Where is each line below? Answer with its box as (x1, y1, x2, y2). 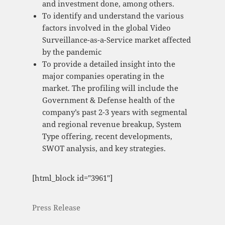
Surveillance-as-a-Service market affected (42, 35, 191, 45)
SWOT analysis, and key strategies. (42, 143, 166, 154)
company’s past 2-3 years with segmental (42, 107, 187, 118)
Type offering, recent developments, (42, 131, 172, 142)
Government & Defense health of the (42, 95, 175, 105)
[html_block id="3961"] (32, 173, 113, 183)
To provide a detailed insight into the (42, 59, 175, 69)
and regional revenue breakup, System (42, 119, 181, 130)
